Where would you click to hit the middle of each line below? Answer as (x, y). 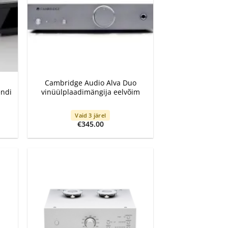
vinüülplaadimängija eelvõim (90, 92)
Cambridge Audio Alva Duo (90, 83)
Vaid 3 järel (90, 115)
